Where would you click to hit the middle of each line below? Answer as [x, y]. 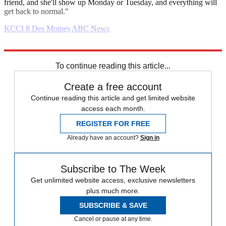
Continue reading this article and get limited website [113, 98]
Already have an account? [103, 138]
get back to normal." [36, 12]
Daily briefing [26, 55]
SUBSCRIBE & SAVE [113, 206]
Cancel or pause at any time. [113, 219]
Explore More [26, 46]
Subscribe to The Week [113, 169]
